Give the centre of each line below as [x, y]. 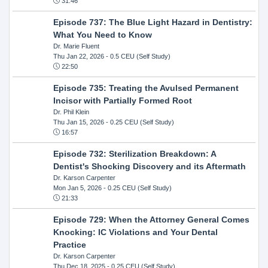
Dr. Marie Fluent [76, 46]
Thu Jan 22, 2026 [78, 56]
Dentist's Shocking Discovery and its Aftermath [149, 166]
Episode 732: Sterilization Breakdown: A [134, 153]
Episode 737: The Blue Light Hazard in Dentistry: [153, 22]
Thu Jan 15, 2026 [78, 122]
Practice [69, 244]
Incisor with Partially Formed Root [122, 100]
